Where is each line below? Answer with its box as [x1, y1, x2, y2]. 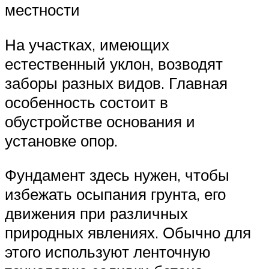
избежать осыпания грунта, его [5, 184, 226, 204]
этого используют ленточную [5, 242, 211, 262]
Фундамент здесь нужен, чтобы [5, 165, 229, 185]
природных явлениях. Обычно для [5, 223, 251, 243]
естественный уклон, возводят [5, 53, 223, 73]
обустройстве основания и [5, 111, 195, 131]
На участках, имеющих [5, 34, 169, 54]
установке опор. [5, 130, 118, 150]
